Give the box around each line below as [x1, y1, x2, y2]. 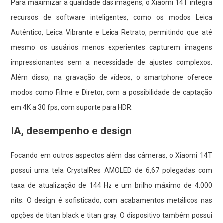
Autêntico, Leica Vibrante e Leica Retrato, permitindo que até [11, 28, 212, 36]
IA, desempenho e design [11, 124, 132, 137]
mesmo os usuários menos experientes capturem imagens [11, 43, 212, 51]
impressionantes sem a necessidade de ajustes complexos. [11, 58, 212, 66]
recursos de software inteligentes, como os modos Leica [11, 13, 212, 21]
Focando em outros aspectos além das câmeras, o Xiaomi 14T [11, 151, 212, 159]
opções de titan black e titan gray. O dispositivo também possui [11, 211, 212, 219]
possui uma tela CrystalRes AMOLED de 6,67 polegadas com [11, 166, 212, 174]
